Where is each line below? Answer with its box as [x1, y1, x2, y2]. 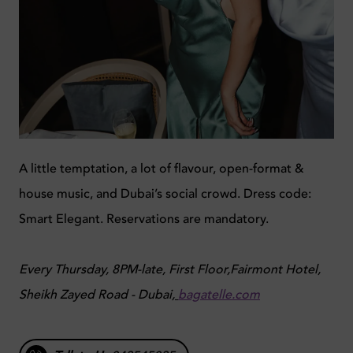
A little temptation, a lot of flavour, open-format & [19, 159, 304, 177]
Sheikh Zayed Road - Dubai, [19, 285, 175, 303]
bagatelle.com [178, 285, 260, 303]
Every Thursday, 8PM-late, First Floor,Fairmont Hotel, [19, 260, 321, 278]
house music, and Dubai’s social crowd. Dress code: [19, 184, 311, 203]
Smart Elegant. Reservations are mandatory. [19, 210, 269, 228]
